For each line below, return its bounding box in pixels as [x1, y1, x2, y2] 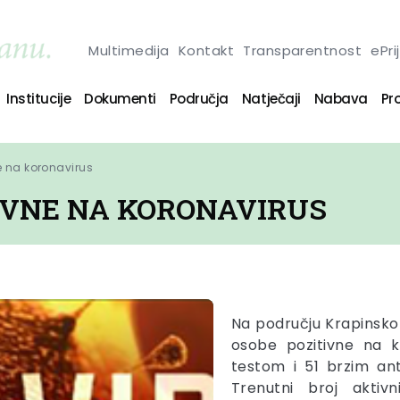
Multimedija [88, 40, 170, 60]
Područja [169, 88, 229, 108]
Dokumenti [84, 88, 156, 108]
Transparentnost [243, 40, 362, 60]
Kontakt [178, 40, 235, 60]
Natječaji [241, 88, 301, 108]
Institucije [6, 88, 71, 108]
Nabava [313, 88, 368, 108]
